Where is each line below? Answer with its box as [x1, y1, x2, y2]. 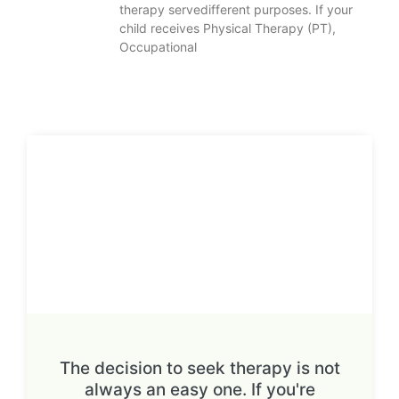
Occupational [118, 38, 197, 54]
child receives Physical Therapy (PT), [118, 20, 336, 36]
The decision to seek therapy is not [59, 357, 340, 379]
